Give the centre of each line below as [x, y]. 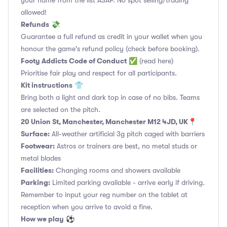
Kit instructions [47, 85]
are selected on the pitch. [61, 109]
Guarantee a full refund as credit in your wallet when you [111, 36]
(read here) [156, 61]
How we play [42, 219]
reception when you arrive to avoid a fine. [87, 207]
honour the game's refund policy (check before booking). [110, 49]
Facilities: [37, 170]
